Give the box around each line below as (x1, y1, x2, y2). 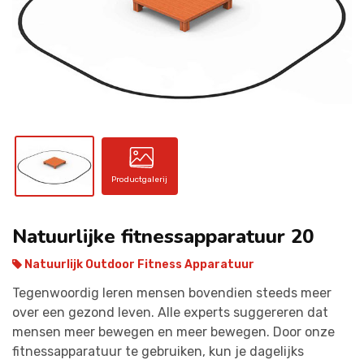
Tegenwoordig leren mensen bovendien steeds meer (12, 284, 331, 301)
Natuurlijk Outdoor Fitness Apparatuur (22, 257, 254, 271)
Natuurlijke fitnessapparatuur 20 (12, 223, 314, 249)
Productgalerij (111, 175, 168, 185)
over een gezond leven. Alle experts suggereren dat (12, 304, 328, 320)
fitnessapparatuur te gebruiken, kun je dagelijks (12, 343, 304, 359)
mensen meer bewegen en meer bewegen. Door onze (12, 323, 335, 340)
